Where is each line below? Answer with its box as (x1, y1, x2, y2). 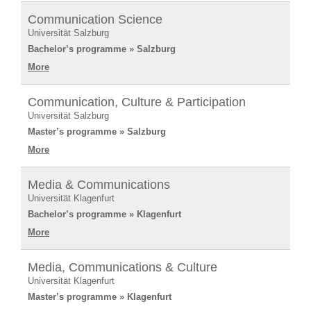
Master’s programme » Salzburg (28, 126, 166, 137)
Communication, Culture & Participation (28, 94, 246, 109)
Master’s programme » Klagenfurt (28, 291, 171, 302)
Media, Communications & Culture (28, 260, 217, 274)
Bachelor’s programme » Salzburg (28, 43, 176, 54)
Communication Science (28, 12, 162, 26)
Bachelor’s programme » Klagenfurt (28, 208, 181, 219)
